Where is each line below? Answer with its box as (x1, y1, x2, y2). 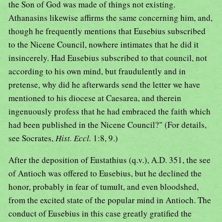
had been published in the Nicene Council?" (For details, (8, 119, 207, 131)
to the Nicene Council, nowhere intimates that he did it (8, 39, 199, 51)
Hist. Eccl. (55, 132, 91, 144)
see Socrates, (8, 132, 55, 144)
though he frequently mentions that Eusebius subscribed (8, 25, 206, 37)
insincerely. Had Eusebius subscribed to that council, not (8, 52, 207, 64)
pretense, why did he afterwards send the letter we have (8, 79, 200, 91)
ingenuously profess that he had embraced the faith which (8, 106, 211, 117)
